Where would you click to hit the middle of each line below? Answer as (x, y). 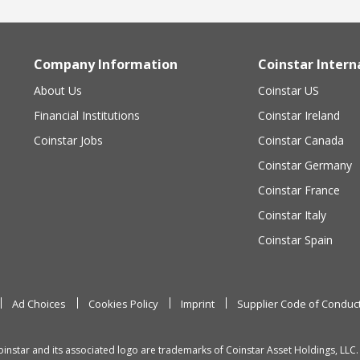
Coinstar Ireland (299, 115)
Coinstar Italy (292, 215)
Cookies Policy (123, 303)
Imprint (198, 303)
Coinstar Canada (301, 140)
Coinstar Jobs (68, 140)
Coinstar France (299, 190)
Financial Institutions (87, 115)
